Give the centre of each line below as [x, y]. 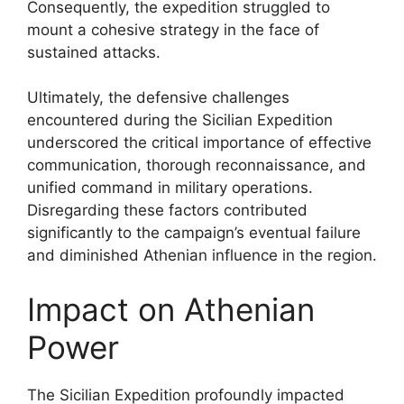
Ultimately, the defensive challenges [158, 97]
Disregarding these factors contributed [167, 210]
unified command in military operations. [170, 188]
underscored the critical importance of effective [199, 142]
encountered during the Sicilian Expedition [180, 120]
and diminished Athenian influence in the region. [202, 255]
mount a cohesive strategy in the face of [173, 29]
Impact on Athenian [171, 309]
